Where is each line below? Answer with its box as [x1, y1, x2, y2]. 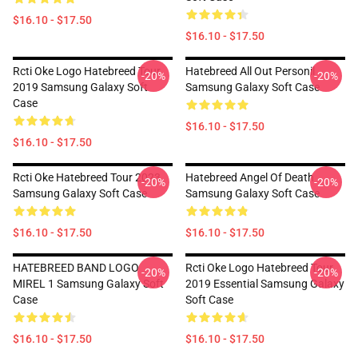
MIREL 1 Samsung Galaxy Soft [13, 277, 164, 290]
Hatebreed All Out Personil [185, 65, 315, 78]
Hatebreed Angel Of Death [185, 171, 314, 184]
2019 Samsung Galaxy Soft [13, 81, 148, 93]
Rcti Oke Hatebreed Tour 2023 [13, 171, 161, 184]
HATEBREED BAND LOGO [13, 261, 139, 274]
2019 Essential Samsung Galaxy [185, 277, 344, 290]
